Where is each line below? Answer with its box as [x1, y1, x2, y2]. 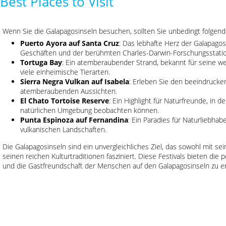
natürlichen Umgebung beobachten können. [20, 105, 159, 115]
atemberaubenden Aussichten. [20, 86, 117, 96]
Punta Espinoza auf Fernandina [20, 115, 128, 125]
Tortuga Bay [20, 58, 62, 67]
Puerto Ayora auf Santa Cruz [20, 38, 119, 48]
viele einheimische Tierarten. [20, 67, 110, 77]
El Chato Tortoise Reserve [20, 96, 109, 105]
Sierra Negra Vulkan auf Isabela [20, 77, 129, 86]
